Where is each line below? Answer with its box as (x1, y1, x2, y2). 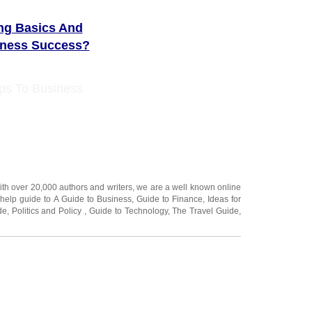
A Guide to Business (53, 194, 132, 204)
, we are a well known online (132, 182, 242, 192)
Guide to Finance (136, 194, 203, 204)
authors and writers (58, 182, 132, 192)
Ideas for (207, 194, 241, 204)
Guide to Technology (88, 205, 168, 216)
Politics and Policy (11, 205, 85, 216)
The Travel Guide (172, 205, 240, 216)
